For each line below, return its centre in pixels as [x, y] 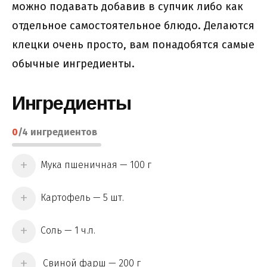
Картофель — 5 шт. [82, 198]
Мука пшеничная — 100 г [96, 165]
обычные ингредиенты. [73, 63]
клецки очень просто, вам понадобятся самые [133, 44]
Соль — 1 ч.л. [68, 231]
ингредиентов [63, 132]
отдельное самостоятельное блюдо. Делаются [133, 25]
